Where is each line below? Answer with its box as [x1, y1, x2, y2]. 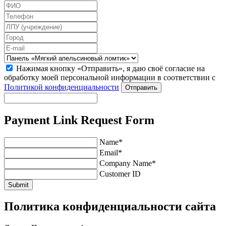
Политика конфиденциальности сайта [4, 200, 216, 213]
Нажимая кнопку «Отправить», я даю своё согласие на [16, 64, 205, 73]
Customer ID [99, 169, 141, 178]
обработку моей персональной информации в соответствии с [4, 73, 215, 82]
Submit [8, 181, 29, 189]
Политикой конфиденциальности [4, 82, 119, 91]
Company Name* [99, 158, 156, 167]
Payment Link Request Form [4, 113, 154, 127]
